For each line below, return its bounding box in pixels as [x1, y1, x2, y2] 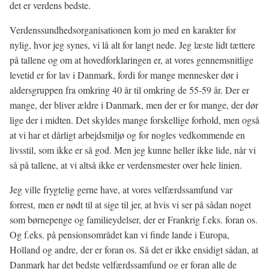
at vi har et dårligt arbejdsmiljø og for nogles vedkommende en [10, 128, 245, 141]
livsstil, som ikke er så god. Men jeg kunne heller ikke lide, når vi [10, 144, 256, 156]
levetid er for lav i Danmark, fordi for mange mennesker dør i [10, 68, 238, 81]
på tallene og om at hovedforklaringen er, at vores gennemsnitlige [10, 53, 253, 66]
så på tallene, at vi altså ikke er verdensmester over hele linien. [10, 159, 242, 171]
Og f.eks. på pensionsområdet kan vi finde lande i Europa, [10, 228, 229, 241]
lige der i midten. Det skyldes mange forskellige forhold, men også [10, 113, 259, 126]
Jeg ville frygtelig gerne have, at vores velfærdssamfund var [10, 183, 232, 196]
